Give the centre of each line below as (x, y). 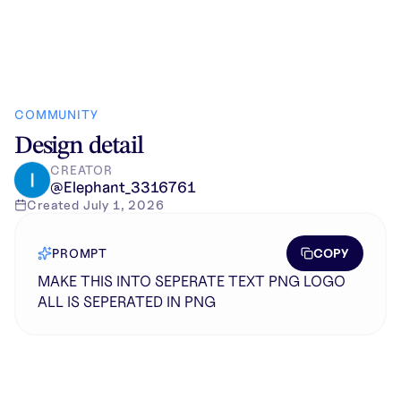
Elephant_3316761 (130, 187)
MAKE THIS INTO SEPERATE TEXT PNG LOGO (192, 281)
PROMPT (80, 253)
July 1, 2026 (124, 205)
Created (55, 205)
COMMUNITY (56, 115)
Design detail (79, 147)
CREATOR (81, 170)
